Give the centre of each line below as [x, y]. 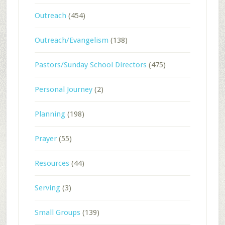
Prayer [45, 138]
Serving [47, 188]
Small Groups [57, 212]
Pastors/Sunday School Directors [90, 65]
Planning [50, 114]
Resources [52, 163]
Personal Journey [63, 89]
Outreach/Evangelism [71, 40]
